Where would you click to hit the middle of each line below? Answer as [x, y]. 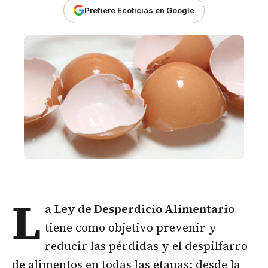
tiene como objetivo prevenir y [131, 227]
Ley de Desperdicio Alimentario [145, 208]
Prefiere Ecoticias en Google [139, 10]
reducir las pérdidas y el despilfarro [147, 246]
